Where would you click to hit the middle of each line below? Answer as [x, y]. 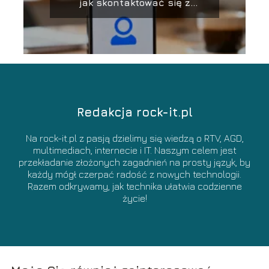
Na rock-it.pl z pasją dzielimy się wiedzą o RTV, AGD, [134, 138]
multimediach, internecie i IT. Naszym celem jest [134, 150]
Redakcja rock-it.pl [134, 112]
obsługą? [134, 14]
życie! [134, 198]
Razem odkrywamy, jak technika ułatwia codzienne [134, 186]
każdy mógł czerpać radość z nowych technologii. [134, 174]
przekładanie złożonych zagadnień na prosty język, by [134, 162]
